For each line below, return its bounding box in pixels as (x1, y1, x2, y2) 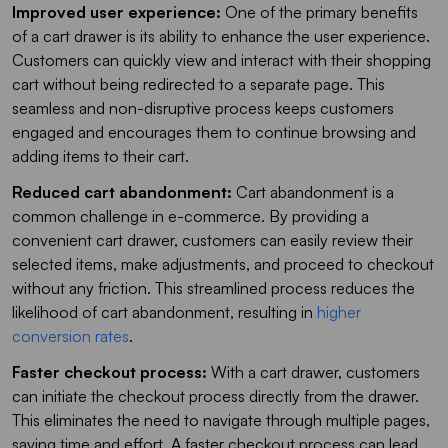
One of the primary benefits (221, 2, 418, 23)
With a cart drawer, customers (207, 362, 420, 383)
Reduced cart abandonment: (12, 182, 232, 203)
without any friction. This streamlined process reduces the (12, 278, 415, 299)
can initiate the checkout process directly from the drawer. (12, 386, 419, 407)
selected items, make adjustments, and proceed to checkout (12, 254, 434, 275)
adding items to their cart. (12, 146, 189, 167)
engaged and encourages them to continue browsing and (12, 122, 416, 143)
